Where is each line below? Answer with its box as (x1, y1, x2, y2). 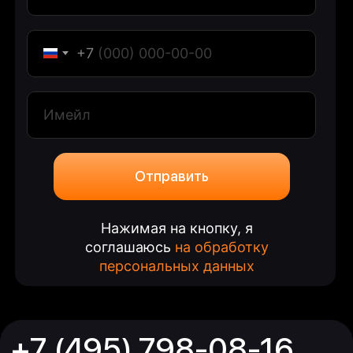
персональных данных (98, 257, 255, 274)
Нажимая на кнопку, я (100, 219, 253, 236)
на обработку (174, 238, 269, 255)
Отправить (134, 168, 209, 185)
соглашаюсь (84, 238, 175, 255)
